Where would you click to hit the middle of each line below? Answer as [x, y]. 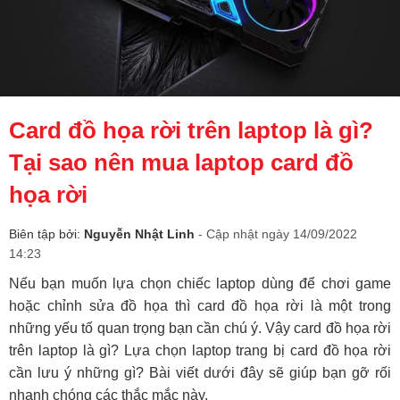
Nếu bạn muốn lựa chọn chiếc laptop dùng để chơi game [200, 284]
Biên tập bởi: [46, 234]
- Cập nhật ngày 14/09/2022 [278, 234]
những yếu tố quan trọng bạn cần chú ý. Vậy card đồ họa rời [200, 329]
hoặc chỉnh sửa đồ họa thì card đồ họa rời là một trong [200, 306]
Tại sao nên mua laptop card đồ [181, 163]
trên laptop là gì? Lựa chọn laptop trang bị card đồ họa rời [200, 351]
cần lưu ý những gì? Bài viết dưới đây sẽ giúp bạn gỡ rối [200, 373]
